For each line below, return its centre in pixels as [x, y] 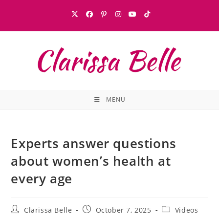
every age [42, 178]
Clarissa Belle [48, 210]
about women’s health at [91, 161]
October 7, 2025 [123, 210]
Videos [186, 210]
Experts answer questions [94, 143]
